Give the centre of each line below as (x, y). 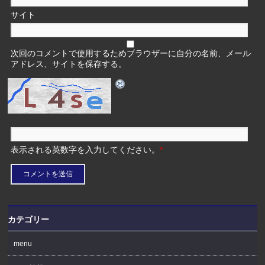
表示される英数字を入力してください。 (85, 150)
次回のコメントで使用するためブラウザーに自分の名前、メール (131, 54)
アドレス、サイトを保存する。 (69, 64)
